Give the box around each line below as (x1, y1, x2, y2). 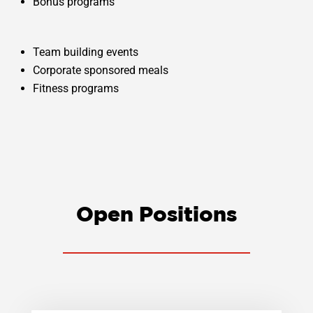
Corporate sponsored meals (33, 64, 169, 78)
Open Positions (75, 202, 237, 226)
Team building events (33, 45, 139, 59)
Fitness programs (33, 82, 119, 96)
